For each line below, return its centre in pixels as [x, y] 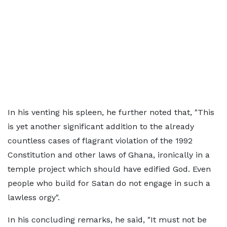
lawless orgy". [34, 197]
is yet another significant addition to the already [101, 126]
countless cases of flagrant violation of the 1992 [100, 141]
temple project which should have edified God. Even [109, 169]
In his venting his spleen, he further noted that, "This [111, 112]
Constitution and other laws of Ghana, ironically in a [109, 155]
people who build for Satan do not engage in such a [109, 183]
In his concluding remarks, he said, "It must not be [107, 220]
